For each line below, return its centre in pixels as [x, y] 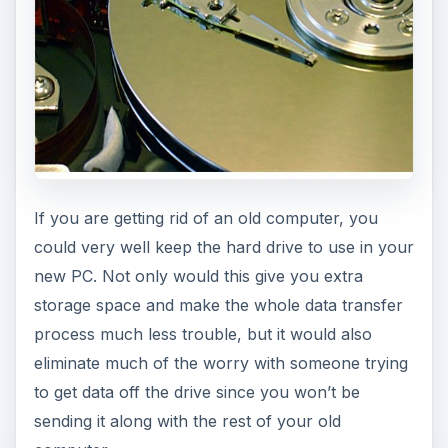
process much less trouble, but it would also [202, 334]
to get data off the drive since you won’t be [196, 392]
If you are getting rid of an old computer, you [205, 218]
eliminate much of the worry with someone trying [220, 363]
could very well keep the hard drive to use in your [223, 247]
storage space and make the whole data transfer [218, 305]
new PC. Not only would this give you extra [198, 276]
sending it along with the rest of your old [187, 421]
